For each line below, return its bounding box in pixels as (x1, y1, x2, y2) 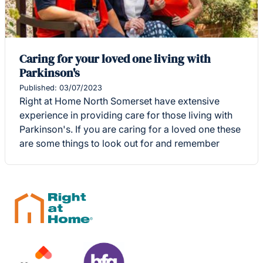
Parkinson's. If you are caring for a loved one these (19, 123, 241, 136)
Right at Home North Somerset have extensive (19, 95, 220, 107)
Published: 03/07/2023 (19, 83, 102, 93)
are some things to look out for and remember (19, 137, 220, 150)
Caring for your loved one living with (19, 50, 211, 68)
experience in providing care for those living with (19, 109, 232, 122)
